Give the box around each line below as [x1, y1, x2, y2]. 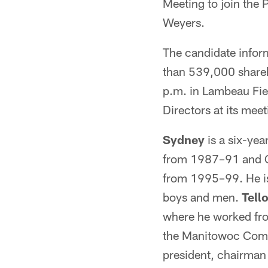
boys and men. [163, 190, 242, 204]
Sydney [163, 132, 205, 147]
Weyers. [163, 15, 205, 29]
